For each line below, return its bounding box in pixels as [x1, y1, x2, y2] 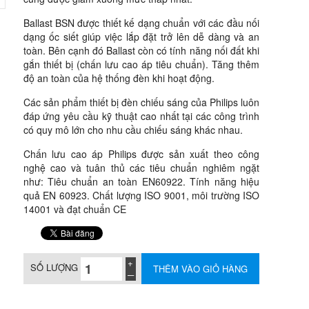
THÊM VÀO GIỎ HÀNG [152, 262, 248, 275]
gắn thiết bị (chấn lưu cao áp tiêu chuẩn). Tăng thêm [23, 57, 259, 71]
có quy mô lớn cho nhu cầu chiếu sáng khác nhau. [23, 123, 243, 137]
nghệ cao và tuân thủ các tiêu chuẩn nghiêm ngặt [23, 161, 259, 175]
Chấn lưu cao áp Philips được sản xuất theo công [23, 147, 259, 161]
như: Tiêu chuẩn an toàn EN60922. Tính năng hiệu [23, 175, 259, 188]
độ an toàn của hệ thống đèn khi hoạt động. [23, 71, 215, 85]
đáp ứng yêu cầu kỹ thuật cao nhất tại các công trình [23, 109, 259, 123]
